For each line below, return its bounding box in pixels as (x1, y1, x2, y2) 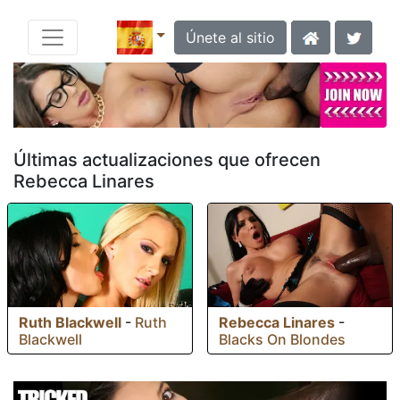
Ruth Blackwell (19, 312, 121, 331)
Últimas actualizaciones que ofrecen (13, 148, 321, 171)
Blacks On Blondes (219, 329, 346, 348)
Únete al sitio (186, 29, 275, 46)
